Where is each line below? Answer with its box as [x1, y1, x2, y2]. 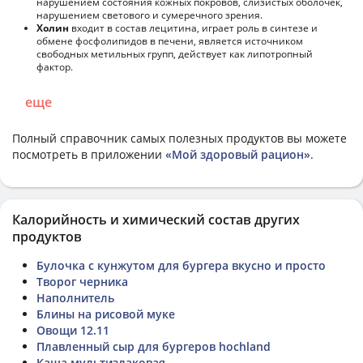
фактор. [36, 59, 73, 74]
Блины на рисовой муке [36, 305, 175, 322]
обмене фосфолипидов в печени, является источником [36, 33, 303, 48]
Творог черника [36, 273, 128, 289]
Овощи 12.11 [36, 322, 109, 338]
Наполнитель [36, 289, 114, 305]
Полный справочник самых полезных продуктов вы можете [12, 130, 347, 146]
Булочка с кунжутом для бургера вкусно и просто [36, 257, 326, 273]
